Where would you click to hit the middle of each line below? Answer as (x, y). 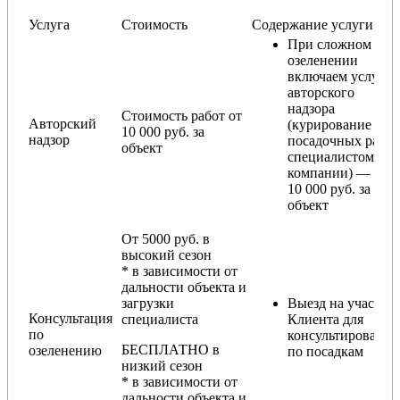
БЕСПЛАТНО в (171, 349)
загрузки (148, 303)
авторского (321, 92)
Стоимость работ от (182, 115)
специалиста (160, 319)
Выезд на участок (341, 303)
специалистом (331, 156)
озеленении (323, 60)
